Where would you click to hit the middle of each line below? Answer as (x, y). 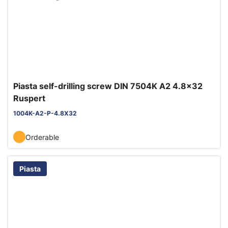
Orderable (42, 137)
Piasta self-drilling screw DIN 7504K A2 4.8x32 (108, 86)
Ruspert (29, 98)
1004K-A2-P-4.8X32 (45, 113)
